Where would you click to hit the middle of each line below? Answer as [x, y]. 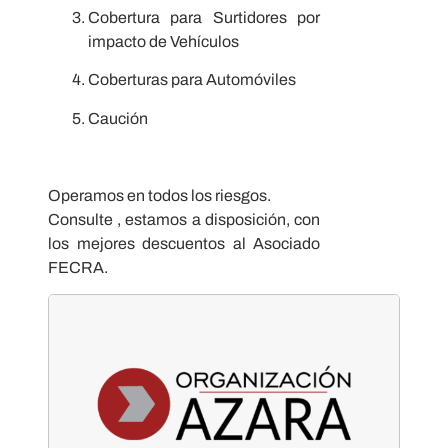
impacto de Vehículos [163, 41]
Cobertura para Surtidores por [204, 17]
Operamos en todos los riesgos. [159, 195]
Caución [118, 118]
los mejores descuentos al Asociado [184, 243]
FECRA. [78, 267]
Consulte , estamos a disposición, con [184, 219]
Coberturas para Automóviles [192, 80]
